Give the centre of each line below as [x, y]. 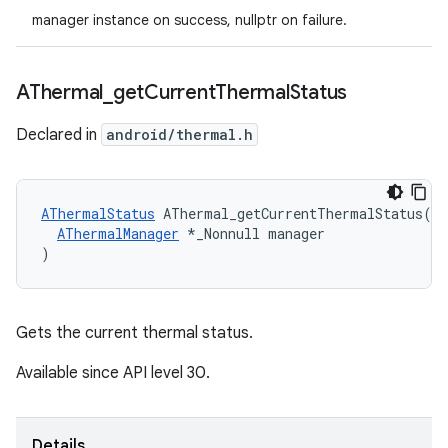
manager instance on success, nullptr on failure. [189, 20]
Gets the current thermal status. [134, 333]
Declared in [58, 135]
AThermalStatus [98, 213]
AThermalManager [118, 233]
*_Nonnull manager [252, 233]
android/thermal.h [179, 134]
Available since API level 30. [113, 373]
